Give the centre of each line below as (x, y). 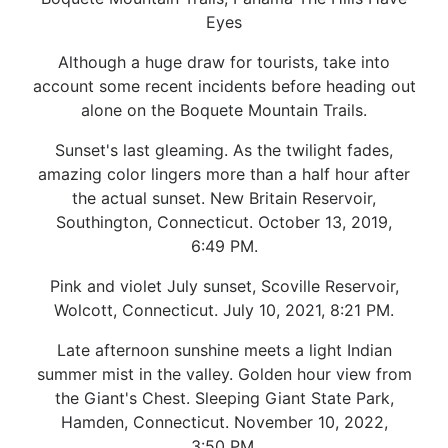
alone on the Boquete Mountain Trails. (224, 109)
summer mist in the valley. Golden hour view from (224, 373)
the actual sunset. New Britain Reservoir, (224, 197)
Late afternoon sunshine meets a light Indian (224, 349)
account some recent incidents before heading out (224, 85)
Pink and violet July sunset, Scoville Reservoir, (224, 285)
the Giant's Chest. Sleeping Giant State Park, (224, 397)
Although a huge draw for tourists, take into (224, 61)
